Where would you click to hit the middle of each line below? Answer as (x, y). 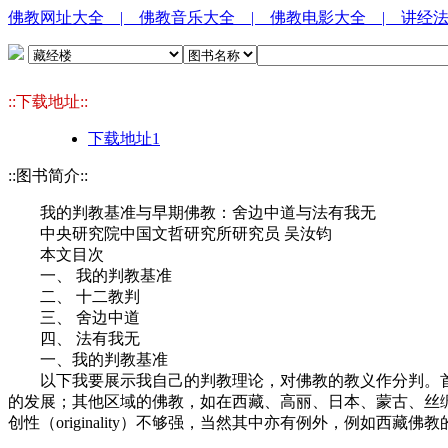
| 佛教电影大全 (316, 17)
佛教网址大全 (64, 17)
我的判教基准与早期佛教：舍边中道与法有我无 (192, 212)
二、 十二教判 (74, 296)
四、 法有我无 (74, 338)
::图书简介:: (48, 175)
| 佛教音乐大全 (185, 17)
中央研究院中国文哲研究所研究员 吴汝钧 (170, 233)
